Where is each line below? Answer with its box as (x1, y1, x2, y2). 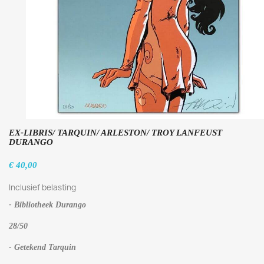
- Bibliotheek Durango (9, 200, 86, 209)
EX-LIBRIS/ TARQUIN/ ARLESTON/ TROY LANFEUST (9, 128, 222, 137)
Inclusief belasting (9, 182, 76, 193)
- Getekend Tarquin (9, 243, 76, 252)
